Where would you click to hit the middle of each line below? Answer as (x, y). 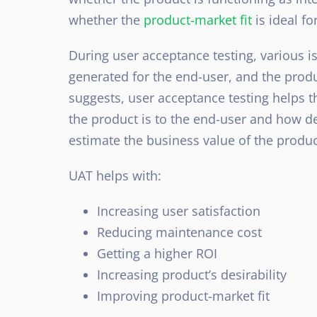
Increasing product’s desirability (192, 274)
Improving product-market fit (183, 295)
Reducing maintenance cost (179, 232)
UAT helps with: (115, 175)
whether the (106, 19)
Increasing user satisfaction (179, 211)
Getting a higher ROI (157, 253)
